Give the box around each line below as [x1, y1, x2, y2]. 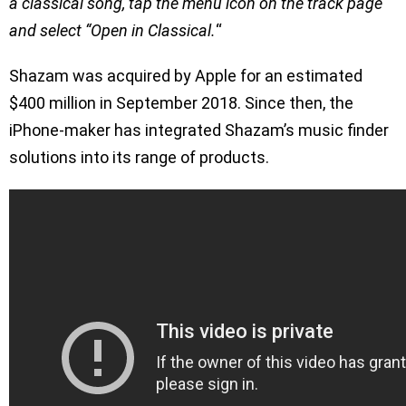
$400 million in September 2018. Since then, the [9, 92, 353, 112]
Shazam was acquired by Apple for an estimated [9, 65, 362, 85]
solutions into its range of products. [9, 147, 269, 167]
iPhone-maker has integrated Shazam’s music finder [9, 120, 389, 140]
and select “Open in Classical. [9, 20, 216, 40]
